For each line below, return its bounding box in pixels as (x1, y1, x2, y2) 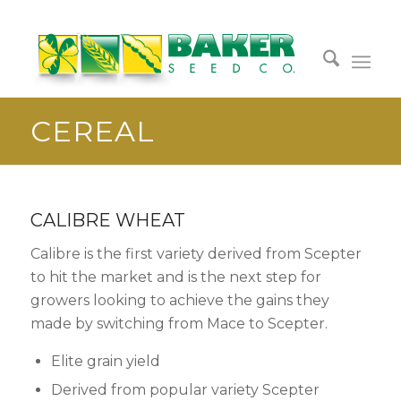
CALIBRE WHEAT (30, 209, 185, 231)
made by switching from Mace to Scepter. (30, 314, 328, 332)
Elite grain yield (50, 353, 160, 371)
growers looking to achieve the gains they (30, 291, 329, 309)
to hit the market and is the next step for (30, 268, 321, 286)
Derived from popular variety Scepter (50, 381, 320, 399)
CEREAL (30, 114, 155, 149)
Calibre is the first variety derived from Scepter (30, 244, 362, 262)
